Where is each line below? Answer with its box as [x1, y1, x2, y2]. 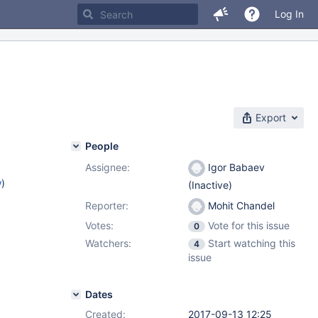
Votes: [85, 219, 114, 231]
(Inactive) [188, 179, 232, 192]
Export [256, 111, 286, 124]
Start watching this [208, 237, 295, 249]
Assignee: [85, 161, 130, 173]
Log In [275, 8, 304, 20]
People [85, 140, 119, 152]
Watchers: [85, 237, 131, 249]
